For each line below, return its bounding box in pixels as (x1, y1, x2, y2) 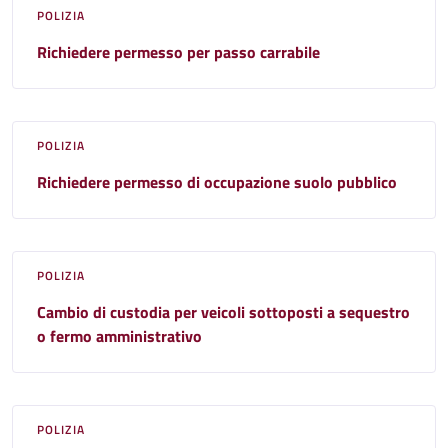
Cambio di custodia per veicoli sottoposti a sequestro (37, 299, 410, 324)
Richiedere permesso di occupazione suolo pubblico (37, 169, 397, 194)
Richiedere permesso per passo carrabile (37, 39, 320, 64)
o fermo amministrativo (37, 323, 202, 348)
